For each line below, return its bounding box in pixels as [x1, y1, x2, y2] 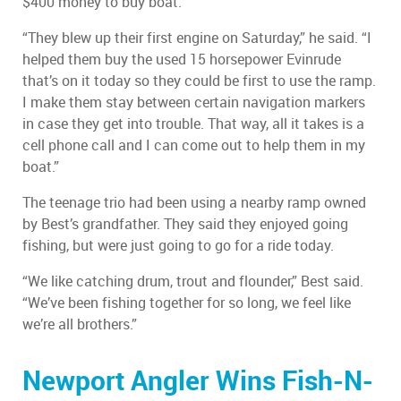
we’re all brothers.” [22, 316, 137, 334]
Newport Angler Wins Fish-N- [22, 364, 373, 397]
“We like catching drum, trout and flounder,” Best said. [22, 273, 363, 291]
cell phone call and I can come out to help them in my [22, 137, 365, 155]
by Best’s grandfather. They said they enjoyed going [22, 216, 348, 234]
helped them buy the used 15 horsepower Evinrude [22, 51, 341, 69]
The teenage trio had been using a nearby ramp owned [22, 194, 366, 212]
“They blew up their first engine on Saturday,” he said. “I [22, 30, 371, 47]
